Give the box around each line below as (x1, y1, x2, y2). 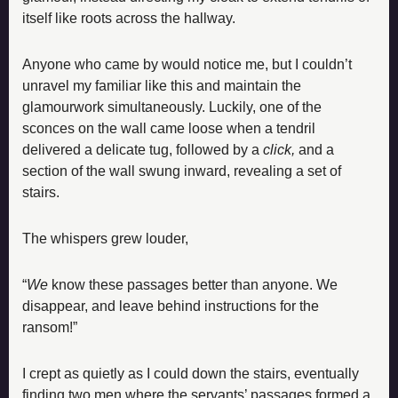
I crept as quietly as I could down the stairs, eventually (22, 365, 359, 381)
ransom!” (22, 319, 77, 335)
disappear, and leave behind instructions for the (22, 298, 319, 314)
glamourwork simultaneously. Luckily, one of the (22, 99, 322, 115)
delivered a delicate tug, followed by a (22, 141, 263, 157)
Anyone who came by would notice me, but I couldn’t (22, 56, 352, 72)
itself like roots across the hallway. (22, 10, 235, 26)
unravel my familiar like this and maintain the (22, 77, 301, 93)
